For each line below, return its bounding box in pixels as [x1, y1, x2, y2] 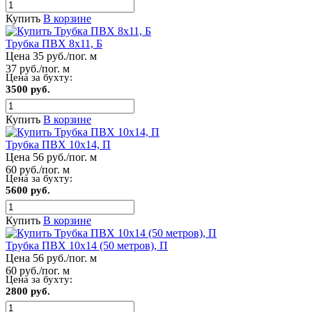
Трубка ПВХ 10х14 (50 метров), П [6, 239, 168, 251]
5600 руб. [6, 184, 50, 196]
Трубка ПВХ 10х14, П [6, 138, 111, 150]
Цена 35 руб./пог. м [6, 49, 97, 62]
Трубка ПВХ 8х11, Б [6, 37, 102, 49]
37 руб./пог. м [6, 62, 70, 75]
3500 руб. [6, 83, 50, 95]
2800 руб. [6, 285, 50, 297]
